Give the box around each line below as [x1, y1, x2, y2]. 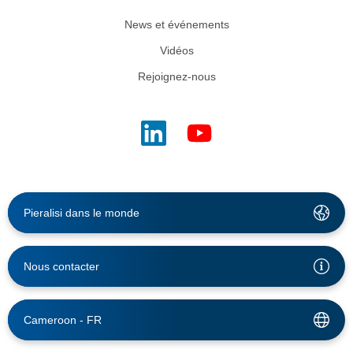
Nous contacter [24, 259, 99, 273]
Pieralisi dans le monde [24, 206, 139, 219]
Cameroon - [24, 313, 87, 326]
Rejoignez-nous [137, 69, 216, 83]
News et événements [124, 17, 229, 31]
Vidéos [159, 43, 194, 57]
